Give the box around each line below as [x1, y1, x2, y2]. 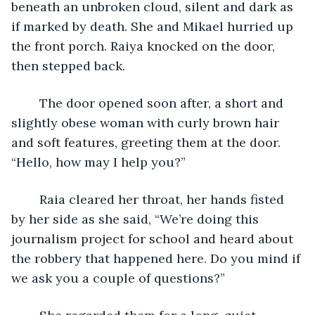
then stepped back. [11, 57, 129, 74]
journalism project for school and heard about [11, 230, 297, 247]
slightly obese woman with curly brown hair [11, 114, 283, 131]
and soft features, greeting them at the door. [11, 134, 284, 150]
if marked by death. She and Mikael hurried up [11, 18, 297, 34]
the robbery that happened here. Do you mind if [11, 250, 304, 266]
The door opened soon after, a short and [25, 94, 39, 111]
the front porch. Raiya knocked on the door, [11, 37, 278, 54]
